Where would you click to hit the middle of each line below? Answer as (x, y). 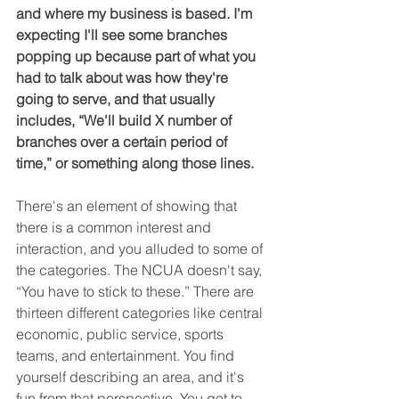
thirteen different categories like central (141, 312)
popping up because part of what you (138, 56)
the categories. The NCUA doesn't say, (141, 269)
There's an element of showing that (128, 205)
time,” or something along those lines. (135, 163)
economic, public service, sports (122, 334)
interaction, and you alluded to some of (141, 248)
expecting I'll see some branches (123, 34)
